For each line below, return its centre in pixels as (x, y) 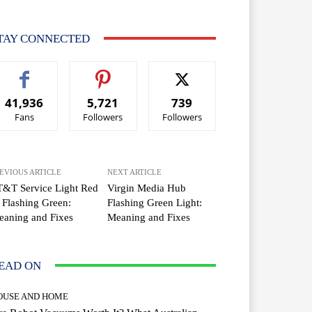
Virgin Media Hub (147, 188)
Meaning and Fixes (149, 217)
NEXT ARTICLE (135, 172)
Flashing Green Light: (155, 202)
